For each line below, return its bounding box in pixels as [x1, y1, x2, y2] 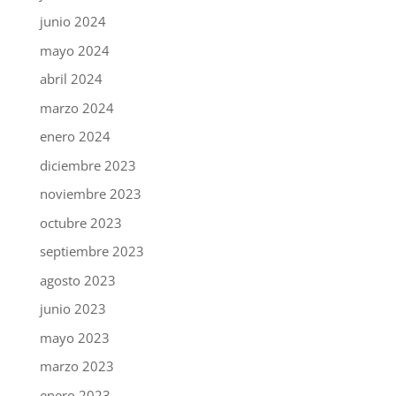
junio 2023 [39, 300, 106, 318]
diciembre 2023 [39, 156, 136, 174]
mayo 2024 [39, 41, 110, 59]
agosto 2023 [39, 270, 116, 289]
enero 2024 [39, 127, 110, 146]
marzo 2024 [39, 98, 114, 117]
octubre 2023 [39, 213, 122, 232]
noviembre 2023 [39, 185, 141, 203]
